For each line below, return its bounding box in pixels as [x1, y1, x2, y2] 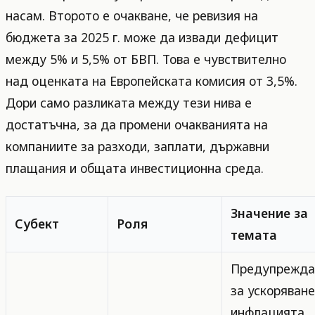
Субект [15, 215, 59, 232]
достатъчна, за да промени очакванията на [6, 116, 268, 133]
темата [231, 226, 277, 243]
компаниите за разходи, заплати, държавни [6, 138, 269, 155]
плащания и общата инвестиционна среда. [6, 160, 264, 176]
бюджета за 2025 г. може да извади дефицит [6, 29, 278, 46]
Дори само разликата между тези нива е [6, 94, 252, 111]
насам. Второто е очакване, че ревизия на [6, 7, 258, 24]
